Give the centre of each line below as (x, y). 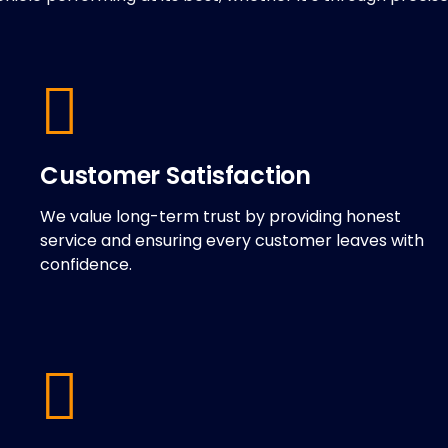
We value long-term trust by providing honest (221, 217)
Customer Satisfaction (175, 176)
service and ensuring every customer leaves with (232, 241)
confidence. (86, 265)
